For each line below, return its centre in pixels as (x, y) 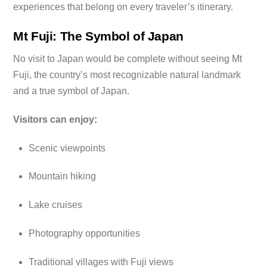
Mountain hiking (62, 176)
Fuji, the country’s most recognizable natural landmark (127, 75)
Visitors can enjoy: (55, 119)
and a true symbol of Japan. (72, 91)
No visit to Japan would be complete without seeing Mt (128, 59)
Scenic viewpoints (67, 148)
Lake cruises (55, 205)
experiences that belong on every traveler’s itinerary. (123, 7)
